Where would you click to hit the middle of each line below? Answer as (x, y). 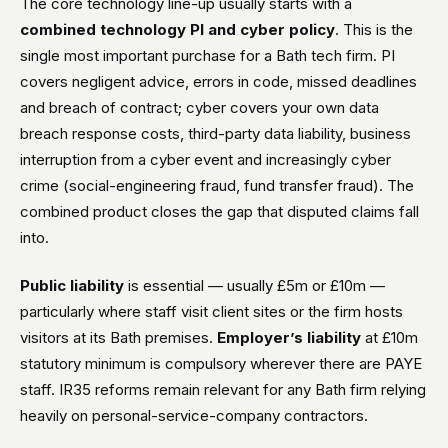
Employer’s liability (289, 337)
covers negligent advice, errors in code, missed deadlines (218, 81)
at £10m (389, 337)
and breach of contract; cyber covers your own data (199, 107)
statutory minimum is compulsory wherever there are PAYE (221, 363)
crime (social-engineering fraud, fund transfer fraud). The (217, 185)
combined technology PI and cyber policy (177, 29)
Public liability (72, 285)
